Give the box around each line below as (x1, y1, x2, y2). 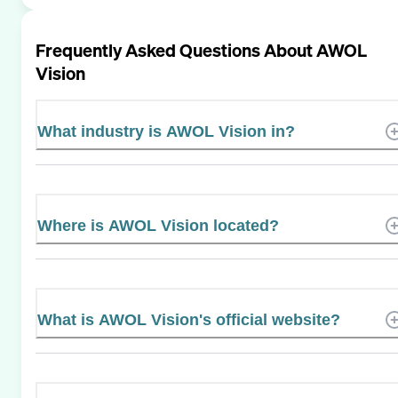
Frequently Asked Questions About (36, 37, 316, 62)
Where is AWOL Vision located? (37, 216, 279, 235)
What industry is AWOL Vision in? (37, 122, 295, 140)
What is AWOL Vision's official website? (37, 310, 340, 329)
